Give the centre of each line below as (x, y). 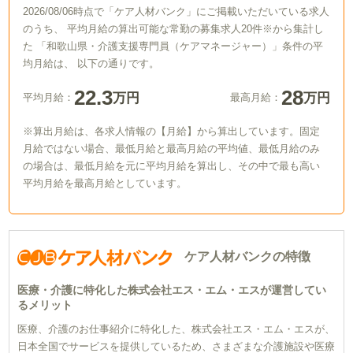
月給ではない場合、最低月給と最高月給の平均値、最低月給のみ (172, 149)
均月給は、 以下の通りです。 (91, 64)
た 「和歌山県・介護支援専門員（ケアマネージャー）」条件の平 (173, 46)
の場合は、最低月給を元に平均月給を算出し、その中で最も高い (172, 166)
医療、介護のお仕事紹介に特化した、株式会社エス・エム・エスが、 (176, 329)
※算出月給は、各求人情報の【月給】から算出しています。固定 (172, 132)
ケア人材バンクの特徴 (248, 257)
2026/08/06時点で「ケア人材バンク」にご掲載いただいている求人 (176, 12)
